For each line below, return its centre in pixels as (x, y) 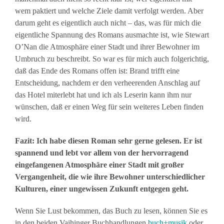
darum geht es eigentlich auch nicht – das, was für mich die (108, 23)
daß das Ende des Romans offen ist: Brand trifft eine (97, 71)
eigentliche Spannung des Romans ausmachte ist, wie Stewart (112, 35)
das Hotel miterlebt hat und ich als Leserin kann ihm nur (103, 95)
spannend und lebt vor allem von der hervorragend (102, 153)
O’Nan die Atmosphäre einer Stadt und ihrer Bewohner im (107, 47)
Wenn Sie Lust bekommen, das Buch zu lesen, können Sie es (111, 211)
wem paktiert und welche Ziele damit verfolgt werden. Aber (109, 11)
